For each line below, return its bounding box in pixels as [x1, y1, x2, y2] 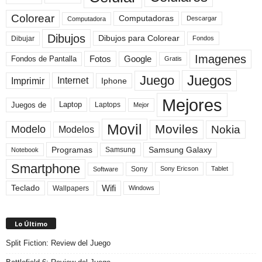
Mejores [162, 95, 222, 115]
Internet [57, 75, 88, 86]
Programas [51, 144, 92, 154]
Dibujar [11, 34, 35, 43]
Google [124, 54, 151, 64]
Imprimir [11, 75, 44, 86]
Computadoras [119, 14, 174, 23]
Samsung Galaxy [149, 144, 212, 154]
